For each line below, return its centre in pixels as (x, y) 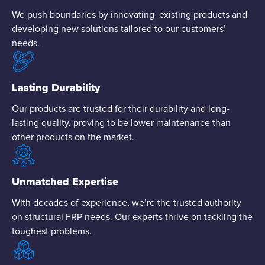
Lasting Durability (56, 87)
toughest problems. (52, 230)
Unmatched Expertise (65, 181)
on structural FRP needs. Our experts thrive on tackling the (132, 216)
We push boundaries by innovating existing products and (130, 14)
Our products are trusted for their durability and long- (121, 108)
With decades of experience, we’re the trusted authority (127, 202)
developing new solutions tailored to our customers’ (119, 28)
